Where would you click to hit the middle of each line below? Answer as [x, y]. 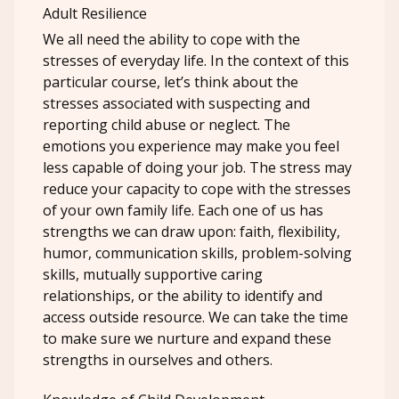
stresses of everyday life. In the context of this [196, 61]
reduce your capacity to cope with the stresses [197, 189]
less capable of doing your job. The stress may [197, 168]
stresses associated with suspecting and [176, 104]
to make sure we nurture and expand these [187, 339]
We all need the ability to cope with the [171, 40]
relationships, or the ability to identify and [183, 296]
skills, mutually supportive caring [153, 275]
